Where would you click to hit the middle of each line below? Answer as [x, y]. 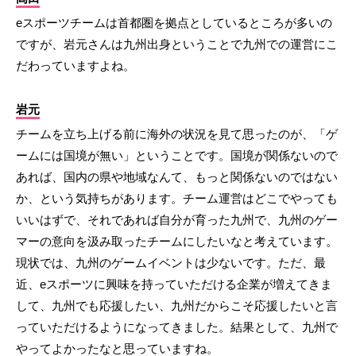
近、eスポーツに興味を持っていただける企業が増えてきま [174, 284]
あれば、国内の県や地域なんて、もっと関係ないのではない [177, 176]
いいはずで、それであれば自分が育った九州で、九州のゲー [177, 219]
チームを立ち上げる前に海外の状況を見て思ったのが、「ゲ [177, 133]
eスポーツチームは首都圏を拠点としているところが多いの [174, 22]
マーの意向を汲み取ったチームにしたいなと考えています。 [177, 241]
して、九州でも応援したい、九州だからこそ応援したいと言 [177, 305]
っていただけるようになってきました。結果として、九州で [177, 327]
